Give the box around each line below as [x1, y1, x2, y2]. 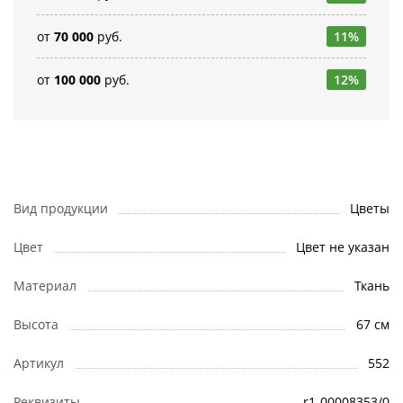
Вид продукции [13, 199, 108, 217]
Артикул [13, 354, 64, 372]
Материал [13, 276, 76, 294]
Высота [13, 315, 58, 333]
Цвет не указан [296, 237, 390, 255]
